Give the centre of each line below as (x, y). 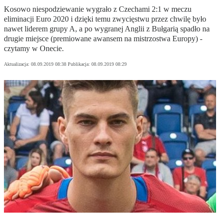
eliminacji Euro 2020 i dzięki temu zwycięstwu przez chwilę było (105, 19)
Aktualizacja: (17, 64)
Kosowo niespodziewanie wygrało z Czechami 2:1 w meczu (98, 9)
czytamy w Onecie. (34, 49)
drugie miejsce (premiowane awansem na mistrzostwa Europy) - (103, 39)
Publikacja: (80, 64)
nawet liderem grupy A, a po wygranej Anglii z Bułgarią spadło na (107, 29)
